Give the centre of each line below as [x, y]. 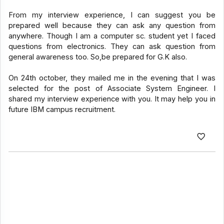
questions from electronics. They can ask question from [112, 47]
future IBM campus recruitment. [62, 110]
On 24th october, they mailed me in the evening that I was [112, 78]
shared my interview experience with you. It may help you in [112, 99]
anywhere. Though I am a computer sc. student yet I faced [112, 36]
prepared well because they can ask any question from [112, 26]
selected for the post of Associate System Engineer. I [112, 89]
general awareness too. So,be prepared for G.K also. [98, 57]
